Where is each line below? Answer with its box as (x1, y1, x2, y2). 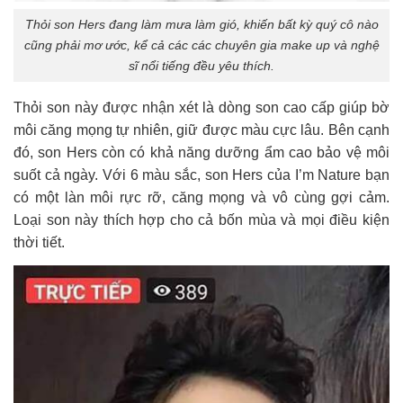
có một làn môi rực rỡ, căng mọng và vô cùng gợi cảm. (13, 189, 390, 205)
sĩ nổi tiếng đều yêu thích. (129, 58, 274, 74)
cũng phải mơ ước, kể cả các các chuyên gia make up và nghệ (23, 38, 380, 53)
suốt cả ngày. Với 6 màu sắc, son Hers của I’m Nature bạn (13, 166, 390, 183)
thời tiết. (13, 234, 65, 250)
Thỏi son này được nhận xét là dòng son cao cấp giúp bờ (13, 99, 390, 115)
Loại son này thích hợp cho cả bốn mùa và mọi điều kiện (13, 211, 390, 228)
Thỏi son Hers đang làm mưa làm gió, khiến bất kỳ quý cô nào (24, 17, 379, 32)
